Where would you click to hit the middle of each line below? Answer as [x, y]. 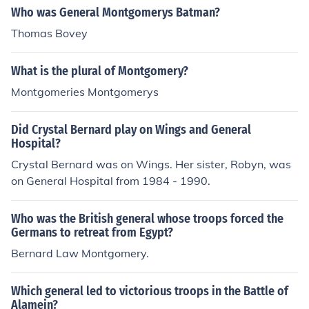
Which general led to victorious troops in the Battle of [150, 291]
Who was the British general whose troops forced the [147, 219]
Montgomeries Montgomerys [85, 92]
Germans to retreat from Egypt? [92, 232]
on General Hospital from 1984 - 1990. [111, 181]
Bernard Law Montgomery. [80, 253]
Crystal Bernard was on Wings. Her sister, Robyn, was [151, 164]
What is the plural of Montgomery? [100, 71]
